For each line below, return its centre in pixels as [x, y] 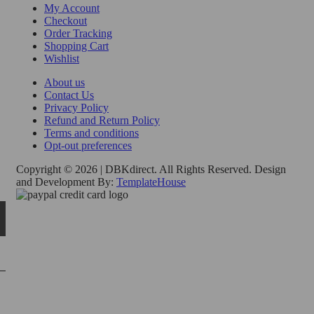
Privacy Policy [76, 107]
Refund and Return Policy [102, 120]
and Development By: [66, 182]
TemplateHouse [151, 182]
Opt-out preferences [88, 145]
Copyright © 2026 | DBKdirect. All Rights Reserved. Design [151, 169]
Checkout [66, 20]
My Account [72, 8]
